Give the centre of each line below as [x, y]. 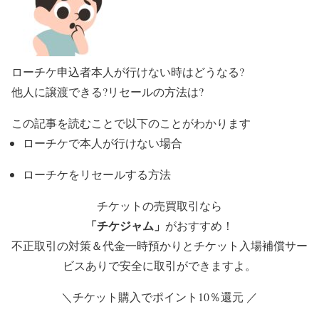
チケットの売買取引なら [159, 206]
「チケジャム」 [125, 226]
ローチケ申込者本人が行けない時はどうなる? [128, 72]
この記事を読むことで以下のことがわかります [131, 123]
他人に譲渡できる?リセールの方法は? [108, 92]
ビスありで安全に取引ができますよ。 [159, 266]
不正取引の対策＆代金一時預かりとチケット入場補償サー [159, 246]
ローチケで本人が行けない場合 [103, 143]
